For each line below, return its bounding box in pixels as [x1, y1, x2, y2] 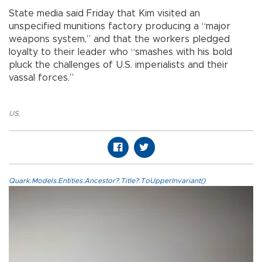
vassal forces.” [9, 73, 74, 82]
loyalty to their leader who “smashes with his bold [9, 47, 232, 57]
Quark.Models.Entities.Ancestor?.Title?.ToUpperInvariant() [9, 177, 205, 184]
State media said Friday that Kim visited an [9, 8, 200, 18]
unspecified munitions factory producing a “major [9, 21, 230, 31]
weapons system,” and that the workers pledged [9, 34, 230, 44]
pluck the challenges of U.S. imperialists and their [9, 60, 228, 70]
